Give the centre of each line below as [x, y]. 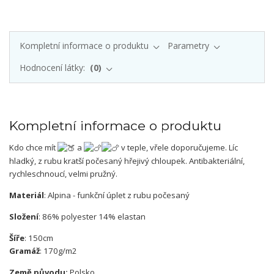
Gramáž [24, 251]
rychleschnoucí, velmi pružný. [63, 174]
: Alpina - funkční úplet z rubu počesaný [117, 195]
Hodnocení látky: [53, 68]
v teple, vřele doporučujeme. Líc [179, 148]
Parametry [188, 45]
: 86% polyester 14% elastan [92, 217]
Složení [24, 217]
